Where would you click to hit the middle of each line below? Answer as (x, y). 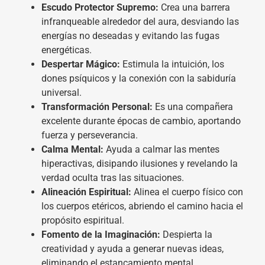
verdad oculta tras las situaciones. (113, 177)
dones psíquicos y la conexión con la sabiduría (139, 78)
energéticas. (67, 50)
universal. (62, 92)
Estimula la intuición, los (172, 64)
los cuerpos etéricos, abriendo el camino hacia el (142, 206)
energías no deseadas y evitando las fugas (130, 35)
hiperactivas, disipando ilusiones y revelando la (140, 163)
